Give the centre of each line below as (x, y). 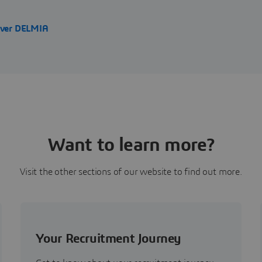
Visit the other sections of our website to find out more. (131, 172)
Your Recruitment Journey (108, 239)
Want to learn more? (131, 145)
